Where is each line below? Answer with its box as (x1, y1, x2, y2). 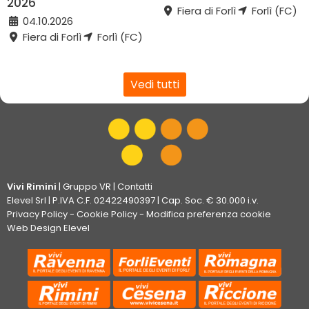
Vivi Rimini (7, 179, 57, 193)
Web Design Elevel (7, 221, 90, 235)
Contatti (117, 179, 152, 193)
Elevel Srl (7, 193, 46, 207)
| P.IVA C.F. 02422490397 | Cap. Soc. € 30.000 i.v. (46, 193, 259, 207)
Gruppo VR (63, 179, 111, 193)
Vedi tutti (130, 76, 179, 92)
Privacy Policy (7, 207, 68, 221)
